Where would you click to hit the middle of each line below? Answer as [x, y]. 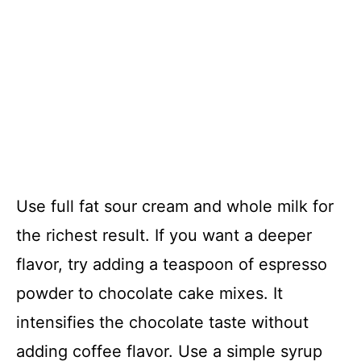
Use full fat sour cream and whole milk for [175, 206]
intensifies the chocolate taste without [162, 322]
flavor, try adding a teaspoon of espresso [172, 264]
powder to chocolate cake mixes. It [149, 293]
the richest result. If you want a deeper [164, 235]
